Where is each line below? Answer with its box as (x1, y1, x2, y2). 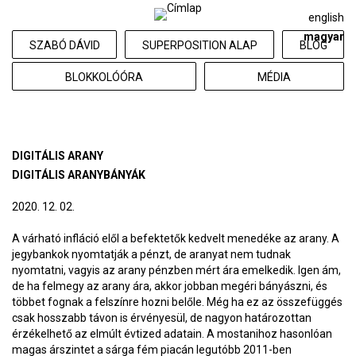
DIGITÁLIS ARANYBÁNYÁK (12, 168, 145, 181)
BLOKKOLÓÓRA (65, 71, 143, 83)
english (308, 11, 344, 24)
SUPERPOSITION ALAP (141, 39, 257, 52)
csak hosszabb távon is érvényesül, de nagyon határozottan (12, 311, 311, 324)
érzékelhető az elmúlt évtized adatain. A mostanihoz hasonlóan (12, 327, 332, 340)
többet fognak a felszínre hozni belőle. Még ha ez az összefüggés (12, 296, 342, 308)
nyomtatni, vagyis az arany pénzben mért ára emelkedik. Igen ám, (12, 264, 341, 277)
